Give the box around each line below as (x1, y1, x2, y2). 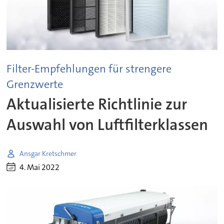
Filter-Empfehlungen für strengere (6, 61, 172, 76)
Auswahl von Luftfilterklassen (6, 114, 208, 135)
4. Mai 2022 (19, 161, 60, 172)
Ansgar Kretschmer (19, 148, 77, 158)
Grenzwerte (6, 76, 63, 91)
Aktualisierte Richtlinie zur (6, 94, 187, 115)
